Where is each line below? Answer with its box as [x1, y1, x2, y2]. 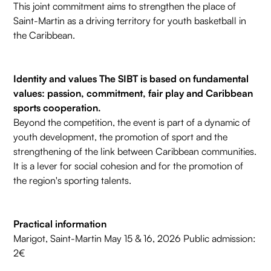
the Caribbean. [13, 29, 76, 42]
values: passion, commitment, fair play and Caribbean [13, 87, 253, 100]
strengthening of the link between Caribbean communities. [13, 145, 257, 158]
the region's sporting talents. [13, 174, 132, 187]
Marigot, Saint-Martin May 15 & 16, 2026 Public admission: [13, 232, 256, 245]
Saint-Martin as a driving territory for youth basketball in [13, 15, 247, 27]
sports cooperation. [13, 102, 102, 114]
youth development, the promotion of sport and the [13, 131, 228, 143]
